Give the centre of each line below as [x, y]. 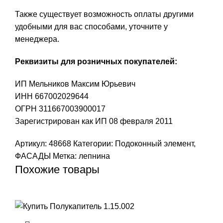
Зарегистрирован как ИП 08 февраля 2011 [94, 121]
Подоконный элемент [154, 144]
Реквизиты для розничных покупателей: [96, 62]
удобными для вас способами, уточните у [91, 27]
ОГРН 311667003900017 [60, 109]
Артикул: [32, 144]
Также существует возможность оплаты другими [104, 14]
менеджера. [37, 39]
